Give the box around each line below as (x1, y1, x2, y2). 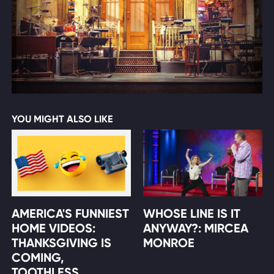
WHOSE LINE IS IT (143, 206, 240, 221)
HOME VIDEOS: (11, 221, 95, 236)
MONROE (143, 235, 194, 251)
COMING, (11, 250, 64, 265)
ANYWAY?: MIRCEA (143, 221, 248, 236)
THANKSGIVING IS (11, 235, 111, 251)
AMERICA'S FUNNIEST (11, 206, 129, 221)
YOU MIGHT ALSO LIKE (11, 113, 113, 125)
